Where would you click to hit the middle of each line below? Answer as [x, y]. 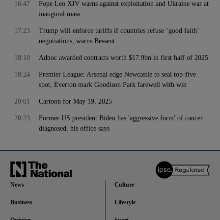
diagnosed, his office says [74, 128]
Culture [124, 185]
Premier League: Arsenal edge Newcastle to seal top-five [117, 74]
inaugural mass [59, 14]
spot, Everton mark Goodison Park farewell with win [113, 85]
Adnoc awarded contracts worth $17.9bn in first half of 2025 [124, 58]
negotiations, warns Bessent [77, 41]
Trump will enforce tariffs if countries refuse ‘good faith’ [119, 31]
